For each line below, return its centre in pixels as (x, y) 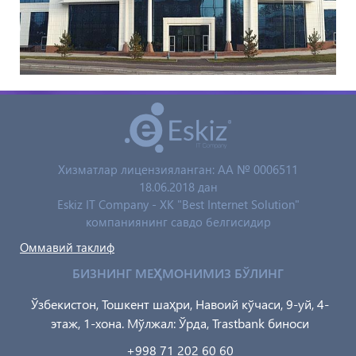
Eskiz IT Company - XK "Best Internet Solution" (178, 204)
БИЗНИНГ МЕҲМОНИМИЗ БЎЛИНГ (178, 273)
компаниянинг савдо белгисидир (178, 221)
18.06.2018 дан (178, 186)
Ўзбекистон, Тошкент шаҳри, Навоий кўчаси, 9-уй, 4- (180, 304)
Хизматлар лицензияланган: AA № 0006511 (178, 169)
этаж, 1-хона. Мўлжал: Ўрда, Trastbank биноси (180, 323)
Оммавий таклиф (67, 247)
